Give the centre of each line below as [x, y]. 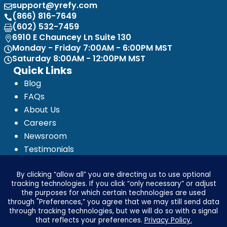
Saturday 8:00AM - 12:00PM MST [79, 58]
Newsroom [46, 136]
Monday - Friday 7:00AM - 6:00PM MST [92, 48]
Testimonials [49, 149]
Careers [40, 123]
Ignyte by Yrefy [54, 189]
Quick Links [43, 71]
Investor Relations [60, 176]
